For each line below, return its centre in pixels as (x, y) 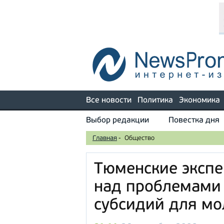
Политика (155, 100)
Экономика (199, 100)
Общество (139, 138)
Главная (105, 138)
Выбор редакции (117, 120)
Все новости (109, 100)
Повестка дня (194, 120)
